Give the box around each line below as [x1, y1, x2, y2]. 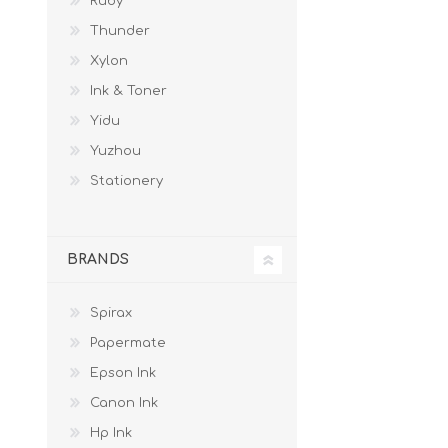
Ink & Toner [90, 84, 167, 98]
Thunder [90, 24, 150, 38]
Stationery [90, 174, 163, 188]
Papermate [90, 336, 166, 350]
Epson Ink [90, 366, 156, 380]
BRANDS [67, 252, 129, 267]
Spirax [90, 306, 132, 320]
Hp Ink [90, 426, 132, 440]
